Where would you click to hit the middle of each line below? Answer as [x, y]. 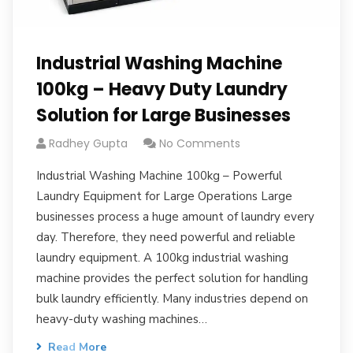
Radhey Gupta [88, 143]
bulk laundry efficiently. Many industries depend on [172, 299]
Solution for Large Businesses [163, 115]
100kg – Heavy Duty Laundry [162, 89]
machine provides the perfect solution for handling [172, 278]
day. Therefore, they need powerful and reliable [166, 237]
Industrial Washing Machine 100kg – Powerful [159, 176]
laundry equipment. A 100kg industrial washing [162, 258]
